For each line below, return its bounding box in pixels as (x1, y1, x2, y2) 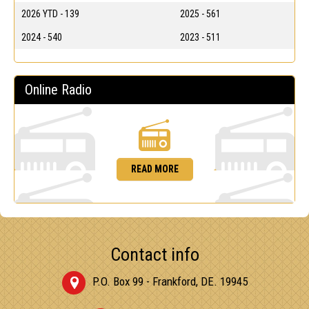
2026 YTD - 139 (21, 8, 79, 19)
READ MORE (130, 163, 179, 175)
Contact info (110, 243, 199, 265)
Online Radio (25, 81, 92, 98)
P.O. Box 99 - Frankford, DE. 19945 (92, 275, 248, 288)
